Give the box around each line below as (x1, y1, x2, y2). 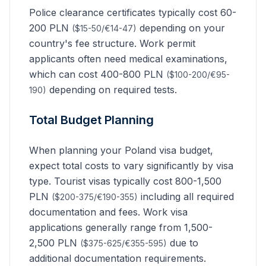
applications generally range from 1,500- (29, 221, 213, 233)
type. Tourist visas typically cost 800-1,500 (29, 175, 221, 187)
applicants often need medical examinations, (29, 53, 227, 65)
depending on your (137, 22, 225, 34)
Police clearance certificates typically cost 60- (29, 7, 236, 18)
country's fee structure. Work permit (29, 37, 195, 49)
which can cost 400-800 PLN (29, 68, 166, 80)
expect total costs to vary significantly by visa (29, 160, 233, 172)
